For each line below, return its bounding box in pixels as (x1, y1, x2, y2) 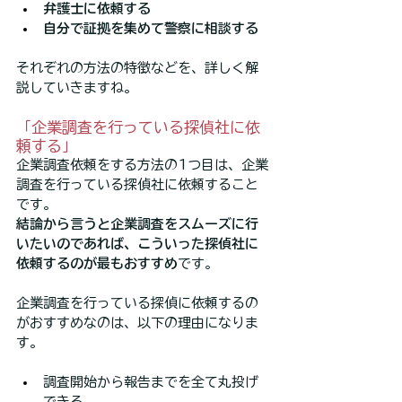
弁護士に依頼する (43, 2, 151, 16)
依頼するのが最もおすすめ (16, 257, 178, 271)
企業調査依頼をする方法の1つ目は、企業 (16, 158, 268, 172)
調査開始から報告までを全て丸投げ (43, 375, 258, 389)
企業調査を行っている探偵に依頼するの (16, 296, 258, 310)
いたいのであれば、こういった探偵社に (16, 237, 258, 251)
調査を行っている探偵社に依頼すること (16, 178, 258, 192)
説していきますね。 (16, 81, 137, 95)
